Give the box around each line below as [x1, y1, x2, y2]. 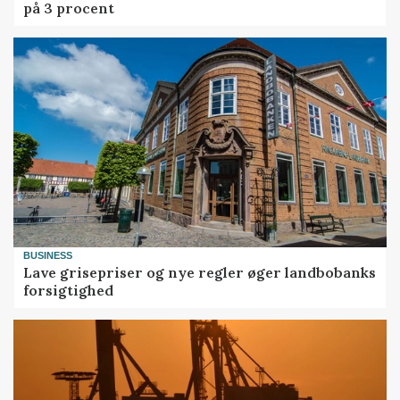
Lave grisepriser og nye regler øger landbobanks [23, 262, 377, 281]
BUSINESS [23, 250, 73, 262]
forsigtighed [23, 280, 114, 299]
